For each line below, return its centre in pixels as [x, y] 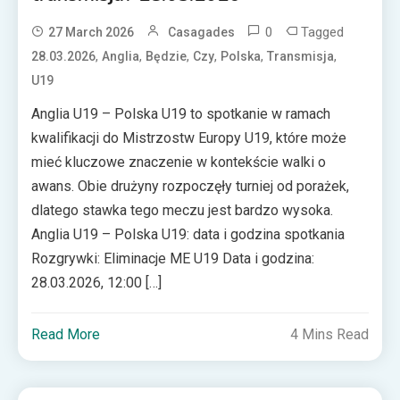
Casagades [202, 32]
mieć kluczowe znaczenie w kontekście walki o [179, 162]
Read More [66, 334]
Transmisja [301, 56]
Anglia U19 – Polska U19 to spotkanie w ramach [181, 113]
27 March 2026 [92, 32]
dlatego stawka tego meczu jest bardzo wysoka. [183, 210]
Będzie [167, 56]
